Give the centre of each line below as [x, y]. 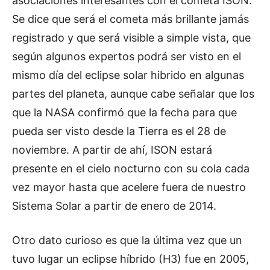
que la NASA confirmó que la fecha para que [124, 112]
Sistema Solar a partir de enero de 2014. [114, 206]
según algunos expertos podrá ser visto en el [127, 56]
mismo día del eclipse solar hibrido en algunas [128, 75]
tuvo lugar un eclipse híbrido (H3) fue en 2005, [130, 259]
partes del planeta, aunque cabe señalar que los [133, 93]
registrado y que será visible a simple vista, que [131, 37]
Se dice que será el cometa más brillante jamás [130, 19]
